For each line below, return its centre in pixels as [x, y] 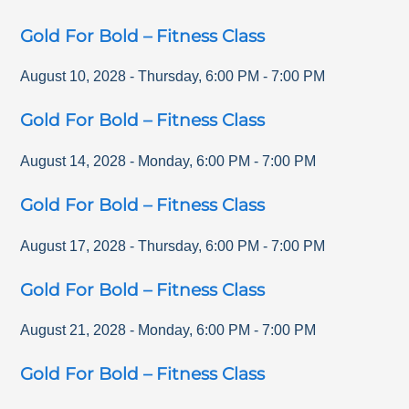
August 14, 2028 [73, 162]
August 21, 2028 [73, 330]
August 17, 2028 [73, 246]
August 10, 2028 [73, 77]
